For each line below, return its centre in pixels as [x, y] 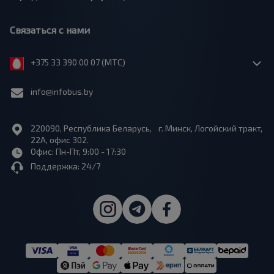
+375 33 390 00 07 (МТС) [77, 62]
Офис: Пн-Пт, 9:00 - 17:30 [78, 151]
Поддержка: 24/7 [65, 166]
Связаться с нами [50, 30]
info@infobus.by [62, 91]
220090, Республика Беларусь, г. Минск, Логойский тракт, [146, 128]
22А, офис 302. [60, 140]
